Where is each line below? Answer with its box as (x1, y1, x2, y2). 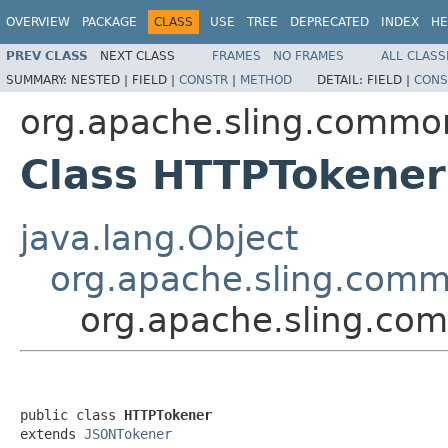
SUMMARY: (6, 72, 71, 87)
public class (20, 406, 124, 423)
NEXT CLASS (100, 48, 175, 63)
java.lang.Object (20, 217, 298, 258)
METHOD (240, 72, 292, 87)
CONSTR (179, 72, 228, 87)
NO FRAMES (273, 48, 344, 63)
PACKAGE (82, 15, 137, 29)
